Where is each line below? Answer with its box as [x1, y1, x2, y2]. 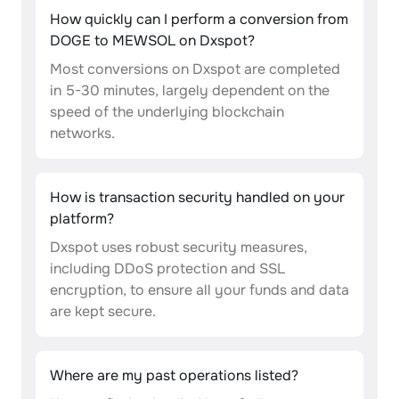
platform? [50, 209, 114, 228]
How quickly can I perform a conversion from [50, 10, 348, 28]
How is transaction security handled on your [50, 188, 345, 207]
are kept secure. [50, 302, 156, 321]
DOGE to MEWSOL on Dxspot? [50, 31, 255, 50]
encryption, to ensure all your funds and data [50, 281, 349, 299]
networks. [50, 124, 115, 142]
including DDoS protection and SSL [50, 259, 285, 278]
